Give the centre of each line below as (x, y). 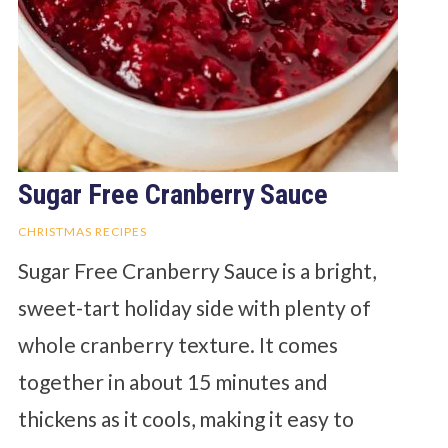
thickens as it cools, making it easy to (185, 418)
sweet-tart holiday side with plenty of (194, 307)
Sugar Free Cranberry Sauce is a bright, (196, 270)
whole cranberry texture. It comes (177, 344)
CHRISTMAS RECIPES (82, 231)
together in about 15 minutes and (172, 381)
